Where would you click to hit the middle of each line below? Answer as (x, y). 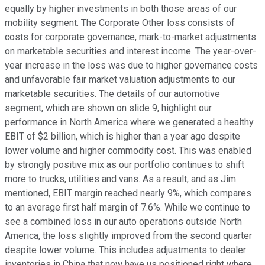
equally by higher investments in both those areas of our (121, 9)
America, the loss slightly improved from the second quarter (128, 236)
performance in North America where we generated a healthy (129, 122)
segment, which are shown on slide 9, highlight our (108, 108)
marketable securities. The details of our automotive (112, 94)
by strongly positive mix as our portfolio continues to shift (125, 165)
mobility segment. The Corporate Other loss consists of (120, 23)
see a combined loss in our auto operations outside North (123, 222)
